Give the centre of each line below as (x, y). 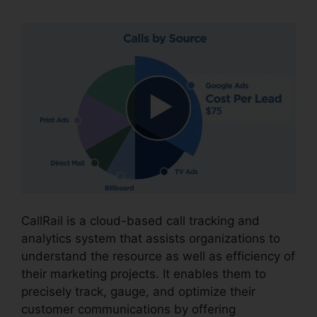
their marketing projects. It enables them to (144, 273)
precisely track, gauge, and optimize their (138, 291)
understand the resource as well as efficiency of (158, 256)
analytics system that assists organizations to (151, 238)
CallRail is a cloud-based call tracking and (140, 220)
